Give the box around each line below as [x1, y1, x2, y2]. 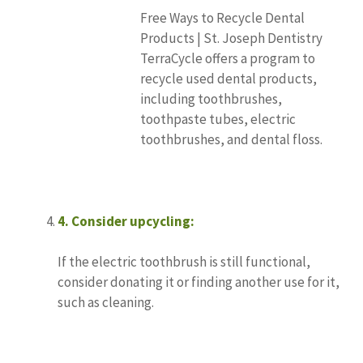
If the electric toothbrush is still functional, [58, 253, 310, 271]
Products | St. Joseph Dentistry [140, 28, 322, 47]
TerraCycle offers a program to [140, 49, 315, 67]
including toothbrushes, [140, 89, 282, 108]
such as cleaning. [58, 293, 154, 312]
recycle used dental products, [140, 69, 317, 88]
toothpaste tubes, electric [140, 109, 296, 128]
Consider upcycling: [71, 211, 194, 230]
